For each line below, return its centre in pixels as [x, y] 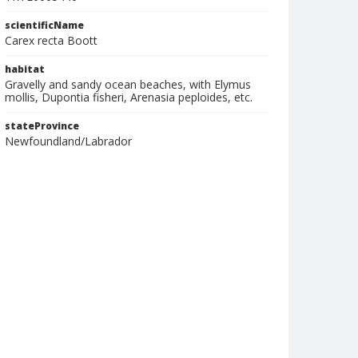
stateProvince [42, 126]
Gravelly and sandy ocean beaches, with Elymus [128, 84]
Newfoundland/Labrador [68, 141]
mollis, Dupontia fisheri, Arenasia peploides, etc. [129, 97]
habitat [25, 69]
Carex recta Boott [51, 40]
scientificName [44, 25]
